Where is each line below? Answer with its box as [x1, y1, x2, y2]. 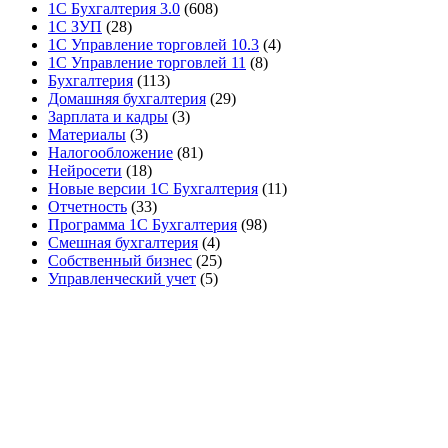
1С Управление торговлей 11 [48, 53, 246, 71]
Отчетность [48, 197, 127, 215]
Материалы [48, 125, 126, 143]
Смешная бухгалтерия [48, 233, 198, 251]
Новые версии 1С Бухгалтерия [48, 179, 258, 197]
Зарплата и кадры [48, 107, 168, 125]
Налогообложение [48, 143, 173, 161]
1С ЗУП [48, 17, 102, 35]
